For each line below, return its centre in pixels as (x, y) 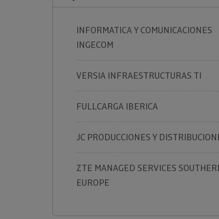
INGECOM (95, 45)
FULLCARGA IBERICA (117, 106)
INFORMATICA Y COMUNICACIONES (144, 30)
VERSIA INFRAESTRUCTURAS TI (139, 76)
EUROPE (93, 183)
